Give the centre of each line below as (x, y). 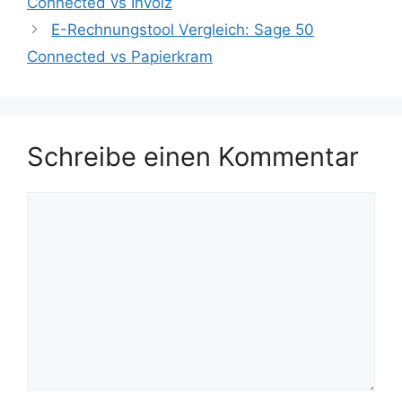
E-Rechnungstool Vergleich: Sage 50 (183, 29)
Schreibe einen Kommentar (193, 156)
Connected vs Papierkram (120, 56)
